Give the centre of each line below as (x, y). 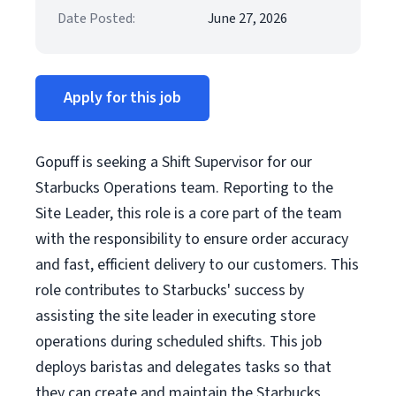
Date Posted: (96, 19)
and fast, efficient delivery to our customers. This (197, 265)
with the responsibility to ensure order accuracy (192, 239)
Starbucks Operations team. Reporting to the (184, 188)
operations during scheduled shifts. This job (179, 342)
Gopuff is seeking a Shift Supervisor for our (174, 162)
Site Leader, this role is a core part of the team (189, 213)
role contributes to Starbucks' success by (170, 290)
